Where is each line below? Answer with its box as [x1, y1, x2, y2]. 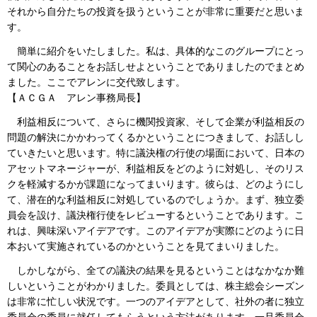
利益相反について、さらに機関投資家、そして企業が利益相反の [17, 116, 304, 127]
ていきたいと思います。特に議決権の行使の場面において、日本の [7, 147, 304, 158]
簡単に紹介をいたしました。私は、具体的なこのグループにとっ [17, 45, 304, 57]
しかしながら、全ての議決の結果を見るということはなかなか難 [17, 265, 304, 276]
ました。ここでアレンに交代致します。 [7, 76, 185, 88]
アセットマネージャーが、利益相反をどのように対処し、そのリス [7, 163, 304, 174]
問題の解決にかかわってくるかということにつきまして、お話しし [7, 132, 304, 143]
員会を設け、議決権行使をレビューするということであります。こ [7, 209, 304, 221]
